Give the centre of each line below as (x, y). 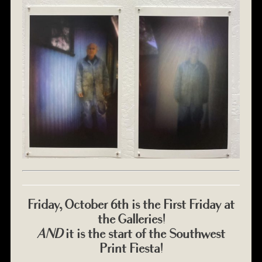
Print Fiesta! (131, 248)
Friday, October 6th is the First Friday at (131, 204)
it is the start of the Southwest (144, 233)
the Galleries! (131, 219)
